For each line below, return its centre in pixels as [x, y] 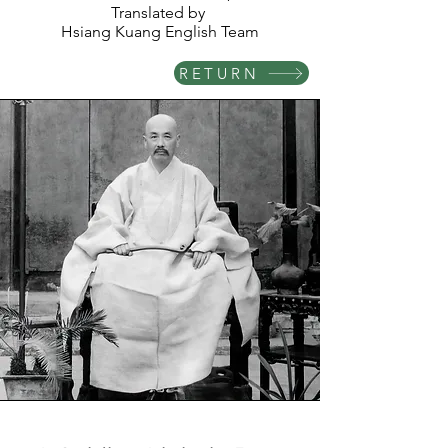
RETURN [219, 73]
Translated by [160, 12]
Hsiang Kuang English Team [160, 31]
